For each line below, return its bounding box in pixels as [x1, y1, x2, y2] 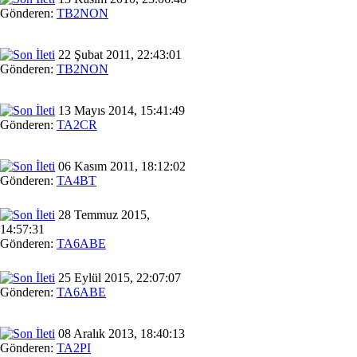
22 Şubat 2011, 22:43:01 [55, 47, 182, 61]
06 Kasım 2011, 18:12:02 [55, 159, 186, 173]
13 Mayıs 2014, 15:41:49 [55, 103, 185, 117]
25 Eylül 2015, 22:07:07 [55, 270, 181, 284]
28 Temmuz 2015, [55, 207, 150, 222]
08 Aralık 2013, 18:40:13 [55, 326, 185, 340]
